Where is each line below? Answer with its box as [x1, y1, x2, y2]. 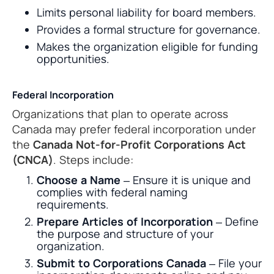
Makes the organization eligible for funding [37, 39, 258, 54]
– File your [206, 256, 262, 271]
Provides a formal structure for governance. [37, 22, 261, 37]
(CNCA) [12, 152, 53, 168]
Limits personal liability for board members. [37, 5, 256, 20]
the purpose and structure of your [37, 226, 213, 242]
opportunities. [37, 51, 109, 67]
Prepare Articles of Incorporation [37, 214, 213, 229]
